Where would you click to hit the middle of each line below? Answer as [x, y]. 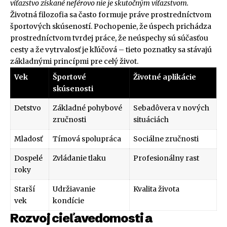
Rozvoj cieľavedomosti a [82, 218]
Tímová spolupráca [87, 139]
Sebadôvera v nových [171, 108]
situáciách [151, 120]
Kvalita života [156, 189]
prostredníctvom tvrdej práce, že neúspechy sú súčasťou [109, 38]
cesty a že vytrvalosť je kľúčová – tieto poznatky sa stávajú [111, 50]
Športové [69, 77]
